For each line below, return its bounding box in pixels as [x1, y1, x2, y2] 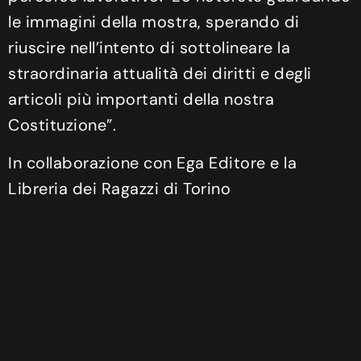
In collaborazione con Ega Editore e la [8, 151, 297, 173]
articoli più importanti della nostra [8, 89, 274, 110]
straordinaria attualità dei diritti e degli [8, 63, 312, 85]
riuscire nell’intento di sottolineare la [8, 37, 290, 59]
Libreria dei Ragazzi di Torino [8, 177, 230, 199]
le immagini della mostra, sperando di [8, 11, 300, 33]
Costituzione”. [8, 114, 116, 136]
